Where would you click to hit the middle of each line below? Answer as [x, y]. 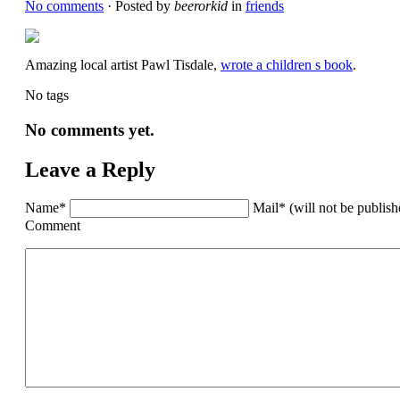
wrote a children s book [287, 64]
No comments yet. [90, 129]
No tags [47, 95]
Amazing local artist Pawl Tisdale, [123, 64]
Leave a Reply [90, 169]
